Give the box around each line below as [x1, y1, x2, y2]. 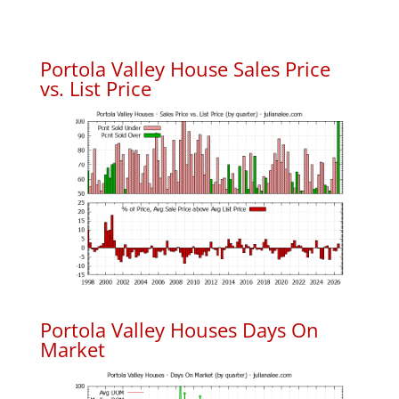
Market [39, 336, 105, 363]
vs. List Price [39, 74, 151, 102]
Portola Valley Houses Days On [39, 316, 319, 344]
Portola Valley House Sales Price [39, 54, 330, 82]
